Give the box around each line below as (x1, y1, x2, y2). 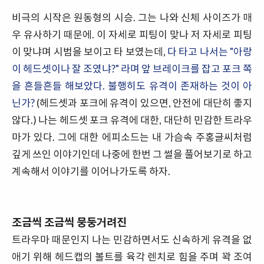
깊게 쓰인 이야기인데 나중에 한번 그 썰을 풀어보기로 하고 (12, 148, 252, 160)
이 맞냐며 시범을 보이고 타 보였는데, (12, 45, 167, 58)
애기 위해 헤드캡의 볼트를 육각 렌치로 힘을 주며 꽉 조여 (12, 250, 252, 263)
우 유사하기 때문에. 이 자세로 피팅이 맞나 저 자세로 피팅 (12, 28, 252, 41)
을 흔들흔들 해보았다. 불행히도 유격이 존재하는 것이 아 (12, 80, 252, 92)
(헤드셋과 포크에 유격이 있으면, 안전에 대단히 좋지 (35, 97, 252, 109)
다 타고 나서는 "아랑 (167, 45, 252, 58)
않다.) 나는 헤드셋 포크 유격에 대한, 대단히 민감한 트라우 (12, 114, 252, 126)
